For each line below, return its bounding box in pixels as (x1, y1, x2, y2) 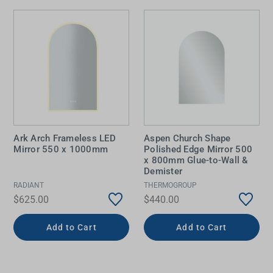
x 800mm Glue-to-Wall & (144, 155, 249, 166)
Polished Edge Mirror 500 (144, 144, 252, 155)
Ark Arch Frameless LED (13, 133, 116, 144)
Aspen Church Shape (144, 133, 231, 144)
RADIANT (13, 181, 44, 190)
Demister (144, 166, 182, 177)
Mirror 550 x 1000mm (13, 144, 108, 155)
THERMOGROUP (144, 181, 197, 190)
